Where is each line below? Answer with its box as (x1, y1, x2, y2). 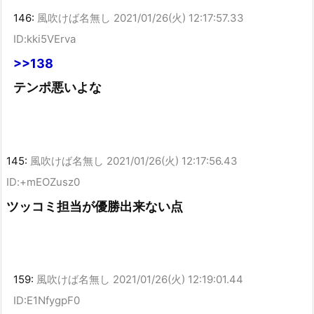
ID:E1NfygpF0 (13, 294, 80, 308)
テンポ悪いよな (13, 80, 102, 95)
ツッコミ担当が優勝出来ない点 (6, 198, 183, 214)
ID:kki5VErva (13, 32, 76, 46)
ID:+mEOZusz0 (6, 175, 80, 189)
